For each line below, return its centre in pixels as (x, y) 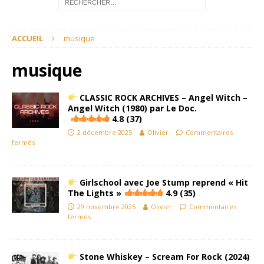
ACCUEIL (27, 38)
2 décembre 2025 (105, 132)
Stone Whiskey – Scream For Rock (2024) (163, 257)
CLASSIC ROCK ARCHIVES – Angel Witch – (162, 98)
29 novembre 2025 (106, 207)
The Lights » (95, 193)
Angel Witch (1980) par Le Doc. (132, 108)
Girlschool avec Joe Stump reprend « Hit (162, 182)
